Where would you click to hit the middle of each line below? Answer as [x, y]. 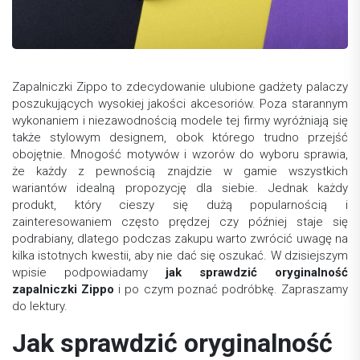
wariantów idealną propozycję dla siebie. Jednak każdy [180, 188]
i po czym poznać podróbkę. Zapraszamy [231, 290]
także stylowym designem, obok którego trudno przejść [180, 138]
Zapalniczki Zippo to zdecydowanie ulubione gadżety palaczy [180, 87]
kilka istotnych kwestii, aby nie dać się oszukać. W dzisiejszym [180, 256]
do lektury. [40, 307]
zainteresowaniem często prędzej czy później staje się [180, 222]
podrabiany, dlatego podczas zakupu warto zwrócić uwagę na [180, 239]
